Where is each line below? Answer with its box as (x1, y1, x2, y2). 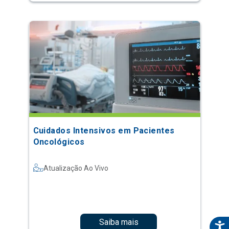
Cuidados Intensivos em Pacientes (33, 125, 175, 135)
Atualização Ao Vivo (43, 164, 108, 172)
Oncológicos (33, 136, 85, 147)
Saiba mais (99, 217, 139, 227)
